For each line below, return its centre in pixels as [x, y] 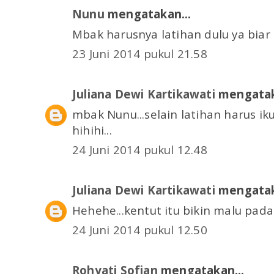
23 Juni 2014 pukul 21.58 [140, 54]
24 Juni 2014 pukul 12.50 [140, 230]
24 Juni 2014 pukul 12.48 [140, 150]
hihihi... [92, 130]
